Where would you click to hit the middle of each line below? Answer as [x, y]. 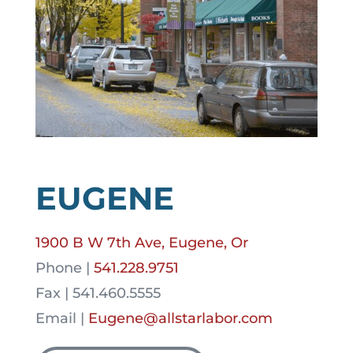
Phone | [62, 268]
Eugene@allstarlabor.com [180, 318]
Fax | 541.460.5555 [98, 293]
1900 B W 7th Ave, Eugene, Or [141, 242]
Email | [61, 318]
